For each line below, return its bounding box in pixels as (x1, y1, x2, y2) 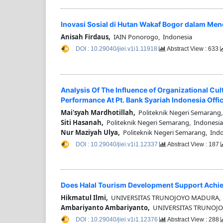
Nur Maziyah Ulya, (61, 127, 120, 137)
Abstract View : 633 (166, 45, 220, 53)
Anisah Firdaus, (61, 32, 111, 42)
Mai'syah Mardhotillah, (61, 108, 135, 117)
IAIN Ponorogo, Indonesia (111, 32, 192, 42)
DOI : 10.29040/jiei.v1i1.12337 (76, 140, 159, 148)
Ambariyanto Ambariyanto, (61, 203, 150, 212)
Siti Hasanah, (61, 117, 104, 127)
